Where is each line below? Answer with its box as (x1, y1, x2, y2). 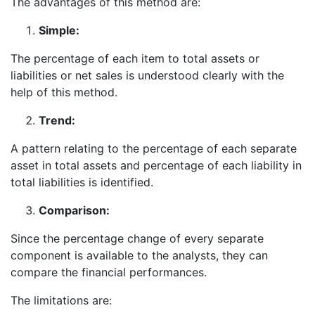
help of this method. (11, 84, 117, 99)
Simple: (39, 22, 79, 37)
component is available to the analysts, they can (11, 247, 268, 262)
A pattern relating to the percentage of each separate (11, 141, 297, 155)
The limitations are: (11, 292, 112, 307)
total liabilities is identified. (11, 174, 153, 189)
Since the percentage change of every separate (11, 231, 264, 245)
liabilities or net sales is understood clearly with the (11, 67, 284, 82)
